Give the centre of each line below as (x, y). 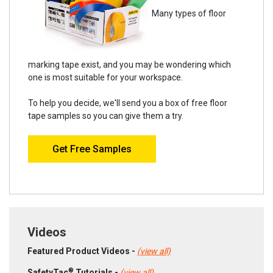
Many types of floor (188, 13)
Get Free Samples (92, 149)
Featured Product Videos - (82, 251)
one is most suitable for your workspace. (105, 78)
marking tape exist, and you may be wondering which (129, 65)
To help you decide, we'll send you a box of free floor (128, 103)
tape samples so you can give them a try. (106, 116)
